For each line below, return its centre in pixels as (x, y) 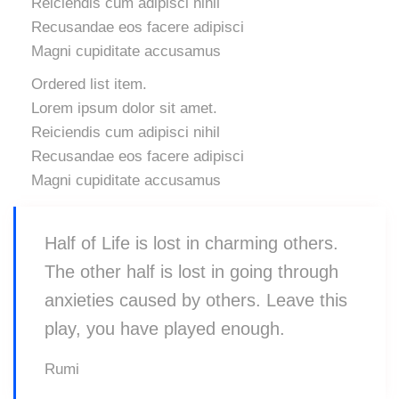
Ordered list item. (89, 85)
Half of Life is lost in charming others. (191, 244)
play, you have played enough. (165, 329)
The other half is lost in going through (191, 272)
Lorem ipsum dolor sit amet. (124, 109)
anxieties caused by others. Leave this (196, 301)
